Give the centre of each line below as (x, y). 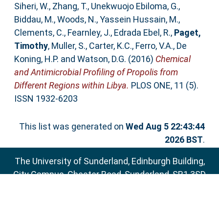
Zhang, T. (70, 6)
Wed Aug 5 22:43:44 (165, 127)
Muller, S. (68, 46)
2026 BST (184, 140)
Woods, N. (77, 20)
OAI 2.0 (102, 200)
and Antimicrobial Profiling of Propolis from (96, 72)
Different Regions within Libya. (71, 86)
